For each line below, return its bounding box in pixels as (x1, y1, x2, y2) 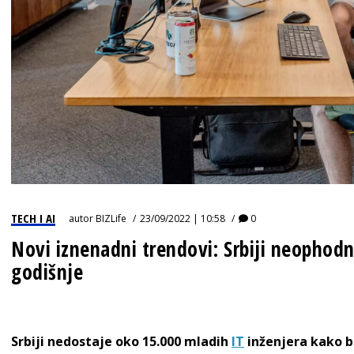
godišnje (11, 258, 84, 286)
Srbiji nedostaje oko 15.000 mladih (11, 333, 232, 350)
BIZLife (96, 212, 126, 225)
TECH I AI (11, 210, 55, 226)
